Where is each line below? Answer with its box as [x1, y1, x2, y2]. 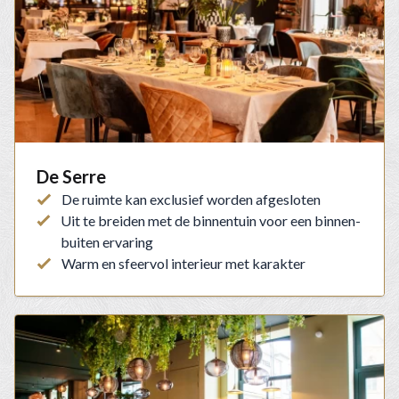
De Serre [37, 166, 106, 188]
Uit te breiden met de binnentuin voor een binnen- [61, 212, 362, 230]
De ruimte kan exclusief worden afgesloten [61, 191, 321, 208]
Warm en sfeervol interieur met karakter [61, 255, 305, 273]
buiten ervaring [61, 233, 154, 251]
